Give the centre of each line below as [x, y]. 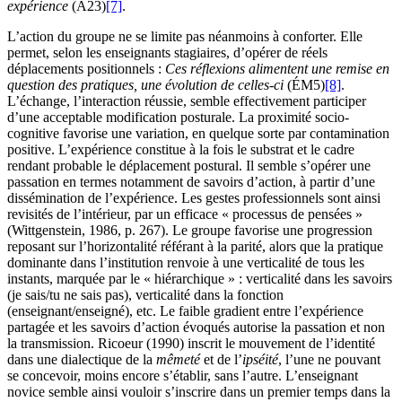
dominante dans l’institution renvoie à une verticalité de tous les [186, 262]
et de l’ [221, 359]
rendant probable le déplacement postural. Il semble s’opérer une [189, 165]
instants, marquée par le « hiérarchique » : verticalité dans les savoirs [200, 278]
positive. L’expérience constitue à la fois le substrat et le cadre [181, 149]
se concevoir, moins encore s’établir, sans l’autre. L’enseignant [183, 375]
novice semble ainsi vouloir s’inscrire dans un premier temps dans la [199, 391]
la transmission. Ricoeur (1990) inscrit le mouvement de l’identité [191, 343]
